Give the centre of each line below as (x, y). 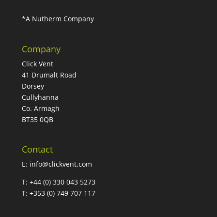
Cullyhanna (40, 97)
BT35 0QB (37, 119)
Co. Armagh (40, 108)
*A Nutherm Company (58, 19)
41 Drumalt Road (49, 75)
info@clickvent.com (62, 164)
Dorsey (33, 86)
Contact (37, 149)
